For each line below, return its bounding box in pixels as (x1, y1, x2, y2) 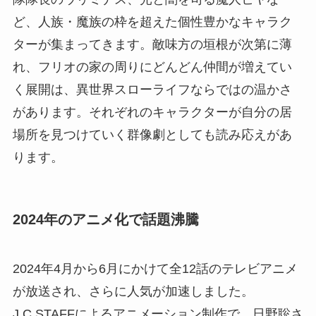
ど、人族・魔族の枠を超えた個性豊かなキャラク (12, 15, 292, 30)
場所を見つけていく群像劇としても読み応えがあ (12, 128, 292, 142)
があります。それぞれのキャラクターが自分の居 (12, 105, 292, 120)
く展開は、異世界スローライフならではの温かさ (12, 83, 292, 97)
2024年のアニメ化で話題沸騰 (12, 212, 199, 228)
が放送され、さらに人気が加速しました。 (12, 284, 254, 298)
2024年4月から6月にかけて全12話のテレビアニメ (12, 261, 298, 276)
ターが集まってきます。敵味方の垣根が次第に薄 (12, 37, 292, 52)
